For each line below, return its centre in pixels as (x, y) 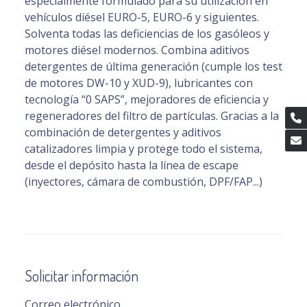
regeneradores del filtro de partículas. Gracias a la (152, 116)
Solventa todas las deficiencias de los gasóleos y (147, 34)
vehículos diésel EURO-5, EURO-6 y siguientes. (142, 17)
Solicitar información (82, 276)
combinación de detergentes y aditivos (123, 133)
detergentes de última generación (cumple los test (153, 67)
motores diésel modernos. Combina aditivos (137, 50)
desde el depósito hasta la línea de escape (132, 165)
